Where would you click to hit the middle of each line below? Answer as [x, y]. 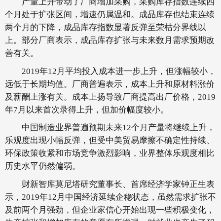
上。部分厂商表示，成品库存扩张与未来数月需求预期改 [110, 40]
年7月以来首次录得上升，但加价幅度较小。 [87, 110]
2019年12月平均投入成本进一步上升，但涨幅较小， [110, 71]
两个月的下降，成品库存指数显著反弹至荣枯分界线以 [106, 28]
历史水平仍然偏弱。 [43, 166]
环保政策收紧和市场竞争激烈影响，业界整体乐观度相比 [110, 153]
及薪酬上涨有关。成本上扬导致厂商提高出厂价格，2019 [110, 97]
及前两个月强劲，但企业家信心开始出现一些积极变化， [110, 210]
